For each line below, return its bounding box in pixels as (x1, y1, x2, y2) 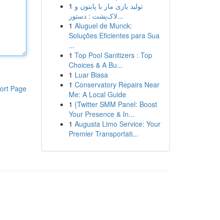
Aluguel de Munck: (74, 21, 132, 30)
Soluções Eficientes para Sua (68, 30, 160, 40)
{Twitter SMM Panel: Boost (74, 99, 157, 109)
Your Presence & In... (68, 109, 135, 119)
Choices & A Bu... (68, 60, 123, 70)
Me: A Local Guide (68, 89, 126, 99)
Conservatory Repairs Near (74, 80, 160, 89)
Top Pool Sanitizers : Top (74, 50, 152, 60)
